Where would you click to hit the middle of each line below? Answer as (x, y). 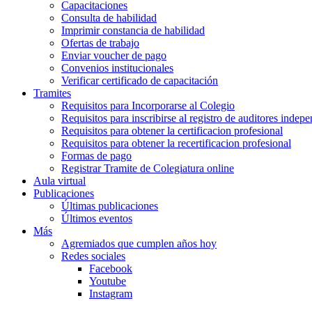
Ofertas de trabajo (100, 43)
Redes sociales (93, 256)
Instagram (111, 294)
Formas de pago (96, 156)
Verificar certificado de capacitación (140, 80)
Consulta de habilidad (109, 18)
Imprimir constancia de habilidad (133, 30)
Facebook (111, 268)
